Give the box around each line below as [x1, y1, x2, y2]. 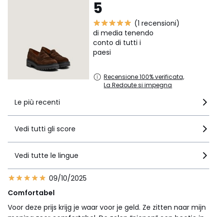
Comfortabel [8, 188, 55, 198]
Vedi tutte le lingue [15, 151, 78, 161]
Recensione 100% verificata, [104, 73, 185, 81]
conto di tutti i [93, 38, 141, 48]
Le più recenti [15, 97, 60, 108]
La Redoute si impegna [104, 81, 172, 90]
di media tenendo [93, 28, 154, 38]
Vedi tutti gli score [15, 124, 76, 134]
